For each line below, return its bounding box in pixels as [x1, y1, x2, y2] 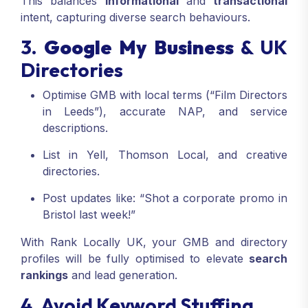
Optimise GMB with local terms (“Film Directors [43, 87, 287, 102]
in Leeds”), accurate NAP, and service [43, 104, 287, 118]
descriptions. [43, 120, 108, 135]
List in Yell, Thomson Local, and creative [43, 147, 287, 162]
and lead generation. [68, 267, 177, 282]
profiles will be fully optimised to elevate [21, 251, 249, 265]
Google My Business [44, 34, 234, 59]
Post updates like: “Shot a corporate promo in [43, 190, 287, 205]
